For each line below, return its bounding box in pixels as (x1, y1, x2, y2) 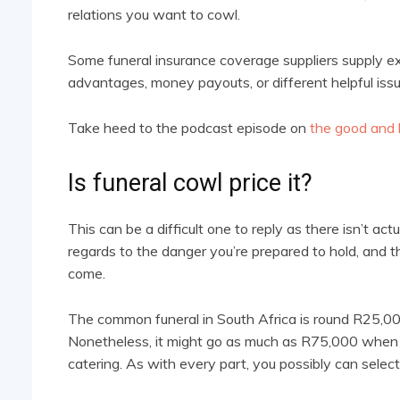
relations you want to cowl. (68, 5, 240, 24)
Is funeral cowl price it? (68, 169, 312, 198)
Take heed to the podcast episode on (68, 119, 310, 137)
